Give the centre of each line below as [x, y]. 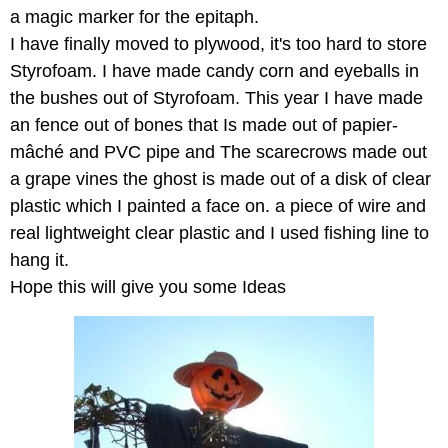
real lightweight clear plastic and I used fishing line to [219, 233]
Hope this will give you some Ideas [148, 287]
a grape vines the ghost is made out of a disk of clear [220, 179]
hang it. [39, 260]
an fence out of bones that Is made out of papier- [204, 125]
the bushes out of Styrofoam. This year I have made [216, 98]
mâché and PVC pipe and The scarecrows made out [218, 152]
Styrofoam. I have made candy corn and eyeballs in [214, 71]
